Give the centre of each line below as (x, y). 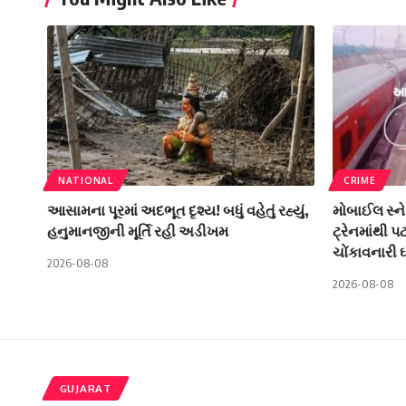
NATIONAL (86, 181)
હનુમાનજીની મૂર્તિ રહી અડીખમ (138, 232)
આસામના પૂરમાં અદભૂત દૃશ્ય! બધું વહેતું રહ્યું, (178, 211)
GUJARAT (85, 389)
